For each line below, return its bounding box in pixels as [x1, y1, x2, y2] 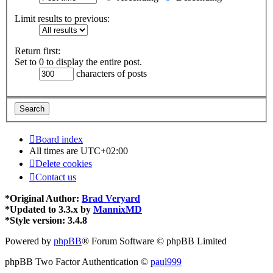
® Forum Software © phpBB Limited [82, 235, 227, 246]
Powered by [5, 235, 54, 246]
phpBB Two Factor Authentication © [5, 256, 151, 267]
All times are [29, 145, 80, 156]
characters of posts [74, 68, 147, 79]
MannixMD [93, 204, 142, 214]
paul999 [151, 256, 182, 267]
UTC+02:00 [80, 145, 128, 156]
